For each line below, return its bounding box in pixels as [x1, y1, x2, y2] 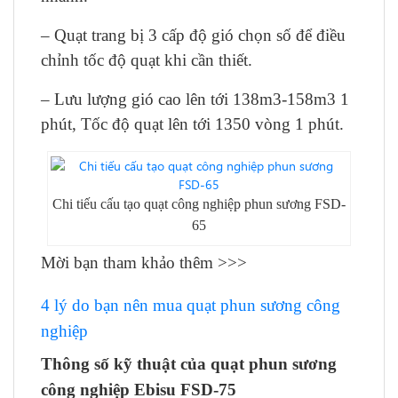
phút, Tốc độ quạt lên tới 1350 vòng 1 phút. [41, 115, 344, 133]
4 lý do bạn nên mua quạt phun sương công [41, 296, 340, 314]
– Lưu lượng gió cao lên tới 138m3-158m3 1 [41, 90, 349, 108]
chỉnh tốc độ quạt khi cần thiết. [41, 51, 252, 69]
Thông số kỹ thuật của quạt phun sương [41, 354, 337, 373]
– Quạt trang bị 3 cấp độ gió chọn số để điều [41, 26, 346, 44]
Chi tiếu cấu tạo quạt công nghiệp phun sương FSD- [52, 196, 346, 211]
